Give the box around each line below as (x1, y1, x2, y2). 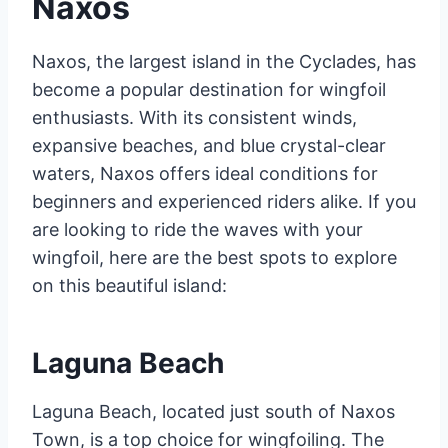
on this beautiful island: (32, 275, 227, 296)
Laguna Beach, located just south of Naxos (32, 401, 395, 422)
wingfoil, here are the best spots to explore (32, 247, 397, 268)
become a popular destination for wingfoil (32, 79, 386, 100)
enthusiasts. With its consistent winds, (32, 107, 357, 128)
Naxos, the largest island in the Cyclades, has (32, 51, 416, 72)
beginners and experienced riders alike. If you (32, 191, 416, 212)
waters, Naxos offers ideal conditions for (32, 163, 378, 184)
